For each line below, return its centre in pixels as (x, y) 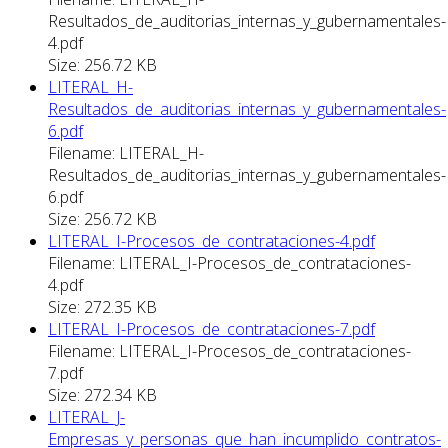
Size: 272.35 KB (102, 307)
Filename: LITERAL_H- (126, 153)
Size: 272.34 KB (102, 395)
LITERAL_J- (86, 417)
